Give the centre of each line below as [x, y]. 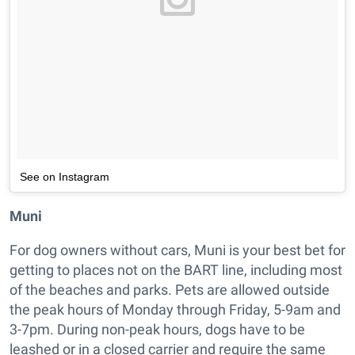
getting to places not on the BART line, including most [176, 270]
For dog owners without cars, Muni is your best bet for [177, 250]
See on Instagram [65, 177]
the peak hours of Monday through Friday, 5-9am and [175, 310]
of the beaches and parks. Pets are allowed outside [170, 290]
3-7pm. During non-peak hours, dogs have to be [157, 330]
